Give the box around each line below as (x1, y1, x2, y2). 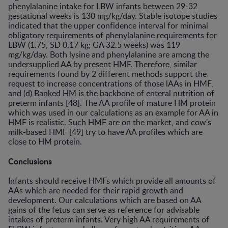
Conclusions (8, 155, 52, 167)
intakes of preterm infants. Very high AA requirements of (8, 213, 209, 225)
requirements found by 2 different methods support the (8, 68, 207, 79)
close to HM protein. (8, 135, 82, 147)
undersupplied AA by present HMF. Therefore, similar (8, 58, 197, 70)
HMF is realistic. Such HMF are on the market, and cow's (8, 116, 211, 128)
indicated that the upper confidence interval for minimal (8, 19, 208, 31)
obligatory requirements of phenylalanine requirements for (8, 29, 217, 41)
